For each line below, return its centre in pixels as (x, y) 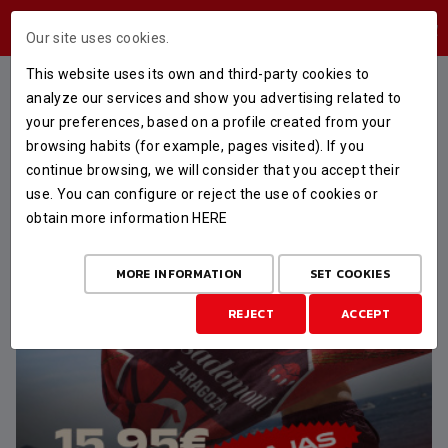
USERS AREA (354, 33)
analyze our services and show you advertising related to (214, 98)
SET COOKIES (349, 274)
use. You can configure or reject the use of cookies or (202, 194)
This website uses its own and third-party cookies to (198, 74)
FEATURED (78, 93)
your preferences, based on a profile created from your (208, 122)
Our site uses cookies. (98, 38)
